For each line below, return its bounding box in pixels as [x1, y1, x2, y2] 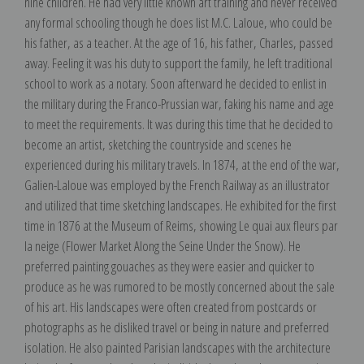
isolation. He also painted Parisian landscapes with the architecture [24, 337, 331, 357]
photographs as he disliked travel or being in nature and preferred [24, 317, 329, 336]
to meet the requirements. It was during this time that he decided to [24, 114, 333, 133]
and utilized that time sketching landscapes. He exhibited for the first [24, 195, 336, 214]
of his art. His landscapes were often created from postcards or [24, 297, 317, 316]
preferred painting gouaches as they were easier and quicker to [24, 256, 314, 275]
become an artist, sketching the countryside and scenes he [24, 134, 292, 154]
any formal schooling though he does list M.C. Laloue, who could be [24, 12, 332, 32]
